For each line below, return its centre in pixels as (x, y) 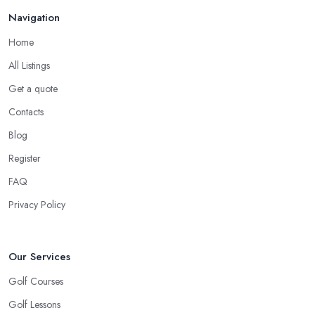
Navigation (34, 17)
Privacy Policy (37, 204)
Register (25, 158)
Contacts (26, 111)
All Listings (29, 65)
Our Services (39, 256)
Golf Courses (36, 281)
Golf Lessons (34, 304)
